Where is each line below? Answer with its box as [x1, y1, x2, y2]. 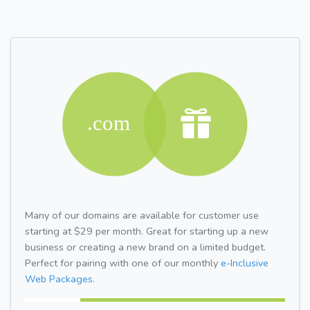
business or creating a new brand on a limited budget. [25, 239, 266, 254]
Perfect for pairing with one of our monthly [25, 255, 221, 270]
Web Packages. [25, 271, 95, 286]
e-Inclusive [221, 255, 268, 270]
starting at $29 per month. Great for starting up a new [25, 224, 268, 238]
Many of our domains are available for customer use [25, 208, 259, 222]
